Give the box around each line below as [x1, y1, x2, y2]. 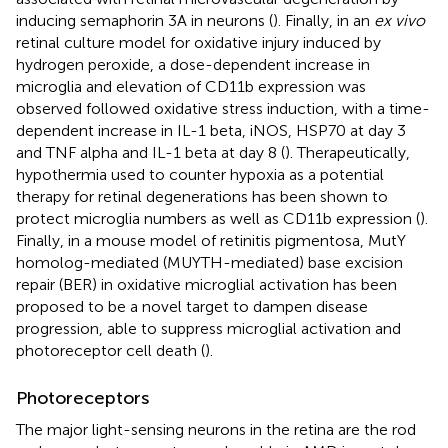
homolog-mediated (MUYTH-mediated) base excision [16, 252, 403, 272]
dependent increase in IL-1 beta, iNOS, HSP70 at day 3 [16, 120, 406, 140]
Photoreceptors [16, 386, 149, 409]
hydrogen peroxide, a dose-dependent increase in [16, 54, 370, 74]
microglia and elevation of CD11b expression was [16, 76, 366, 96]
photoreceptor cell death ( [16, 340, 205, 360]
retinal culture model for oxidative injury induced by [16, 32, 381, 52]
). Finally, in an [273, 10, 374, 30]
